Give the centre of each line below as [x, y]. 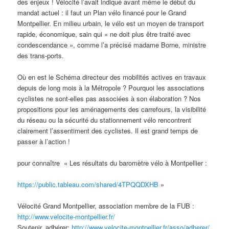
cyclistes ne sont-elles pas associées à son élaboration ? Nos [109, 99]
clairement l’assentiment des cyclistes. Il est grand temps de [108, 131]
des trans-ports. [41, 55]
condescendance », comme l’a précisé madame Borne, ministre [112, 44]
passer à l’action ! [44, 142]
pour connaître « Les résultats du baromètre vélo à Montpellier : [112, 163]
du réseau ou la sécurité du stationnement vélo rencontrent [105, 120]
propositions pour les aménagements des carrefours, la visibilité [112, 109]
